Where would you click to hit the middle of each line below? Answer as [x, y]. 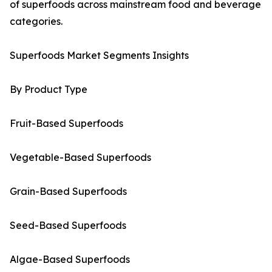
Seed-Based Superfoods [68, 226]
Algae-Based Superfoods [70, 260]
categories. [36, 22]
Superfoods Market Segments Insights [99, 56]
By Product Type [49, 90]
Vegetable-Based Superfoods [80, 158]
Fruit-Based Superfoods [66, 124]
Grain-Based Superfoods [68, 192]
